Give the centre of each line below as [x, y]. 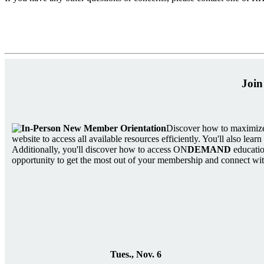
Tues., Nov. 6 [136, 255]
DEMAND [209, 149]
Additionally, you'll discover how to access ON [100, 149]
